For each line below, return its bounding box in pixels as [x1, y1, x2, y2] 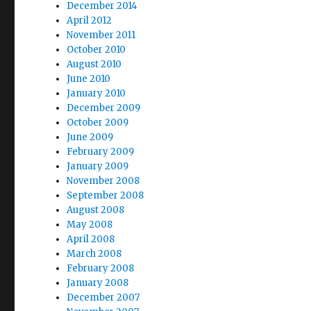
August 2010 [67, 58, 122, 70]
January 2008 [67, 276, 129, 289]
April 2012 [67, 14, 112, 26]
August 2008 [67, 203, 125, 216]
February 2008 [67, 262, 135, 274]
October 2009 [67, 116, 129, 128]
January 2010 [67, 87, 126, 99]
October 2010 [67, 43, 126, 56]
